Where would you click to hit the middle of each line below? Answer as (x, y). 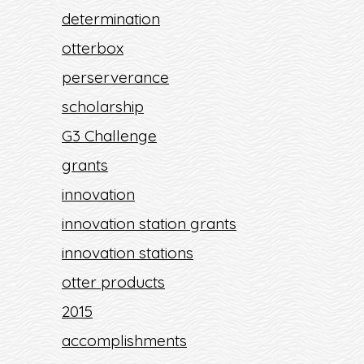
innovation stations (128, 253)
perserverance (115, 77)
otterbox (93, 48)
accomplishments (124, 340)
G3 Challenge (109, 136)
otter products (113, 282)
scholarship (103, 106)
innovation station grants (149, 223)
